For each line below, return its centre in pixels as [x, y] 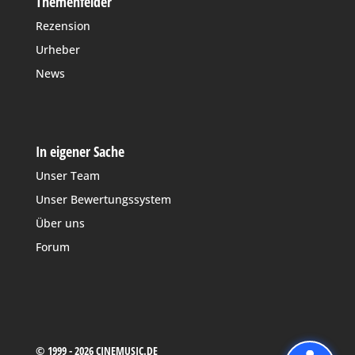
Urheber [57, 50]
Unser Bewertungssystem [103, 200]
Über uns [60, 223]
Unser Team [67, 176]
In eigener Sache [80, 152]
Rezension [63, 26]
